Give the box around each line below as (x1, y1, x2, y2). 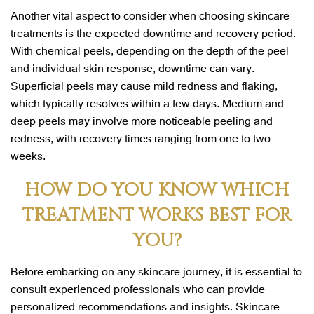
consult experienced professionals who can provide (11, 280, 265, 296)
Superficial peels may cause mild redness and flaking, (11, 77, 278, 93)
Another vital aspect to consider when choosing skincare (11, 7, 289, 22)
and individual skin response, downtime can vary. (11, 60, 254, 75)
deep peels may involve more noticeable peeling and (11, 112, 273, 128)
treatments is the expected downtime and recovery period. (11, 25, 296, 40)
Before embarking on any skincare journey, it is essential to (11, 263, 302, 278)
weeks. (11, 147, 46, 163)
